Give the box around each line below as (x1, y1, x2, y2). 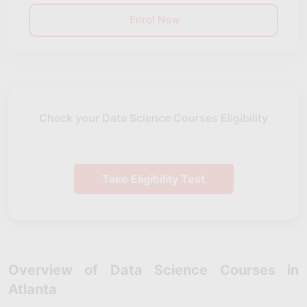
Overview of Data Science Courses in (8, 262, 299, 278)
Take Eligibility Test (102, 172, 205, 186)
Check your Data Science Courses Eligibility (39, 111, 268, 125)
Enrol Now (127, 12, 180, 26)
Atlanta (8, 281, 57, 297)
